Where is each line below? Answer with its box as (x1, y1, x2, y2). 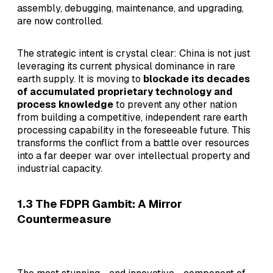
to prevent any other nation (113, 97, 237, 111)
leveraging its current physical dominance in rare (17, 59, 235, 73)
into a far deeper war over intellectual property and (17, 149, 250, 162)
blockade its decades (143, 72, 250, 85)
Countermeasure (17, 211, 112, 227)
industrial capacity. (17, 161, 102, 175)
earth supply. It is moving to (17, 72, 143, 85)
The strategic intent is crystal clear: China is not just (17, 46, 250, 60)
